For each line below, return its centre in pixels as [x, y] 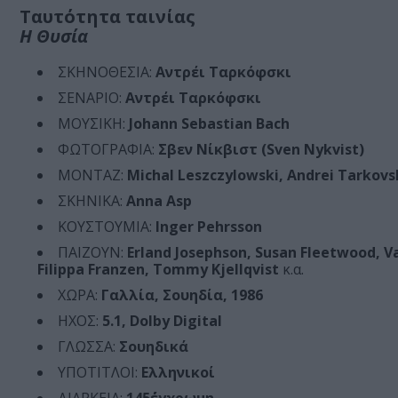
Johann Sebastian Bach [207, 124]
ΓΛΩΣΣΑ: [87, 347]
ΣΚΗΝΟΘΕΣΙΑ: [107, 72]
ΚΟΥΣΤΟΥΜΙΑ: [105, 227]
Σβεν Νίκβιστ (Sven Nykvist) [259, 150]
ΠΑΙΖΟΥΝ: [91, 253]
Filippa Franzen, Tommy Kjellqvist [160, 270]
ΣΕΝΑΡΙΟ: [90, 98]
